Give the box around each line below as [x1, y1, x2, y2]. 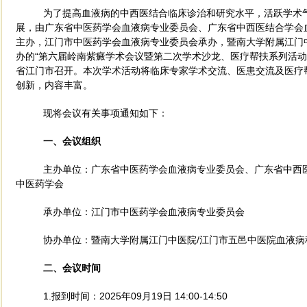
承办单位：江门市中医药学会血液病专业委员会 [43, 206, 245, 217]
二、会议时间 [43, 262, 101, 273]
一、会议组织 [43, 136, 101, 147]
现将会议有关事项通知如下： [43, 108, 168, 119]
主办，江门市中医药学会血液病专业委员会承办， [16, 36, 227, 47]
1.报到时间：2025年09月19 [43, 291, 162, 302]
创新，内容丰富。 [16, 79, 93, 90]
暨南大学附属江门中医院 [91, 234, 197, 245]
